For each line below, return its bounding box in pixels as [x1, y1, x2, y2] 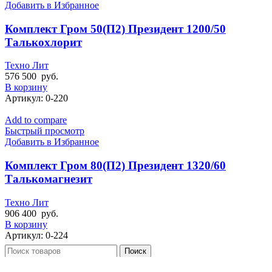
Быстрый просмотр [5, 126, 84, 137]
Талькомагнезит [5, 172, 92, 186]
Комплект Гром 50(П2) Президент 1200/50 [5, 22, 226, 35]
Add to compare [5, 115, 67, 126]
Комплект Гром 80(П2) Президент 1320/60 [5, 159, 226, 172]
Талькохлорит [5, 35, 82, 49]
